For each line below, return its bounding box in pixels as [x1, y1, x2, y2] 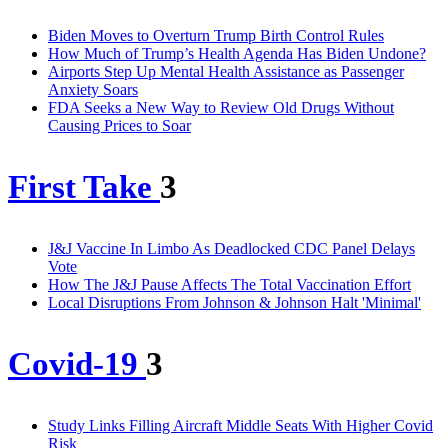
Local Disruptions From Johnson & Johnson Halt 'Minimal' [48, 293, 421, 311]
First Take [8, 169, 160, 206]
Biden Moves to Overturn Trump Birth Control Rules [48, 27, 384, 45]
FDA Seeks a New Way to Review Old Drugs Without [48, 99, 394, 117]
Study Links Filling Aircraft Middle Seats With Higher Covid [48, 416, 433, 434]
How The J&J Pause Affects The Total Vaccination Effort [48, 275, 411, 293]
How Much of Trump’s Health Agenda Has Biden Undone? [48, 45, 426, 63]
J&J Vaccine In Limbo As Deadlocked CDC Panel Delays [48, 239, 415, 257]
